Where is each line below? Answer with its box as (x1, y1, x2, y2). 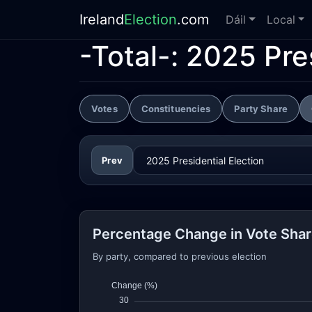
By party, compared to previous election (93, 251, 267, 262)
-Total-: (79, 39, 186, 73)
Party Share (234, 102, 288, 114)
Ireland (79, 11, 124, 28)
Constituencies (141, 102, 211, 114)
